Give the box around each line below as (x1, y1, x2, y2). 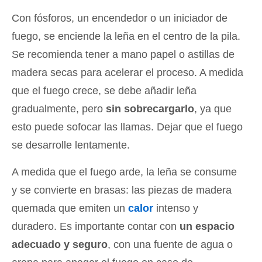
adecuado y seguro (12, 239, 108, 251)
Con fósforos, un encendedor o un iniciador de (12, 12, 227, 25)
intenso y (153, 202, 198, 215)
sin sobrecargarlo (106, 103, 194, 115)
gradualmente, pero (12, 103, 106, 115)
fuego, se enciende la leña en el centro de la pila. (12, 30, 240, 43)
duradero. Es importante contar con (12, 220, 180, 233)
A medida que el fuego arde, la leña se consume (12, 166, 237, 178)
